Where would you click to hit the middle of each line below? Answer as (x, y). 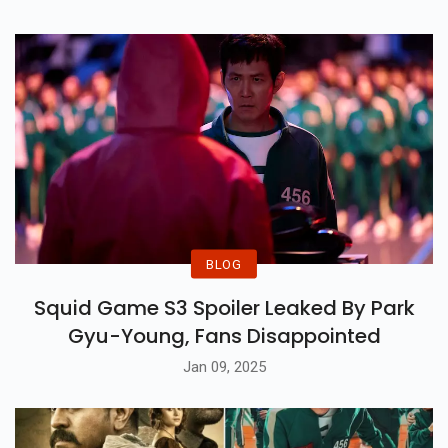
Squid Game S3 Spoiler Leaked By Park (224, 308)
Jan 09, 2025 (224, 366)
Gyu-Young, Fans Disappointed (224, 336)
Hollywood (153, 21)
